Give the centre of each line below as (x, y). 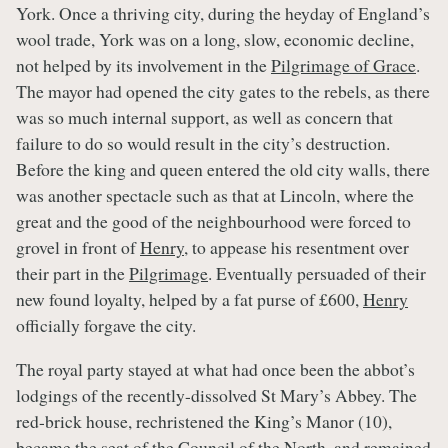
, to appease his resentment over (296, 247)
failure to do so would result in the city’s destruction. (203, 143)
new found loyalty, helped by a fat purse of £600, (189, 299)
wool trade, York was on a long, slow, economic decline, (215, 39)
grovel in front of (78, 247)
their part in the (72, 273)
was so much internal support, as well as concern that (204, 117)
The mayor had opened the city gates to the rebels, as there (223, 91)
